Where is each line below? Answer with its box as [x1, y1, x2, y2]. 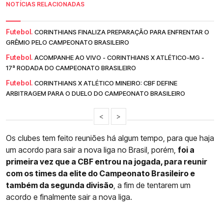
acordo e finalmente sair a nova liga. [6, 192, 132, 202]
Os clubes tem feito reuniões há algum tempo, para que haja [6, 133, 214, 143]
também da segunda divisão [6, 180, 113, 190]
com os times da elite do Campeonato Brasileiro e [6, 168, 195, 178]
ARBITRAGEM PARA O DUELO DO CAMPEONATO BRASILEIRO [6, 89, 185, 97]
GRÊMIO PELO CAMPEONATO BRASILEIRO [6, 38, 129, 46]
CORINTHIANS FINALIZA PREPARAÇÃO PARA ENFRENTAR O [34, 27, 209, 36]
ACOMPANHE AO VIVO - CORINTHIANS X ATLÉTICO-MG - [34, 53, 204, 61]
